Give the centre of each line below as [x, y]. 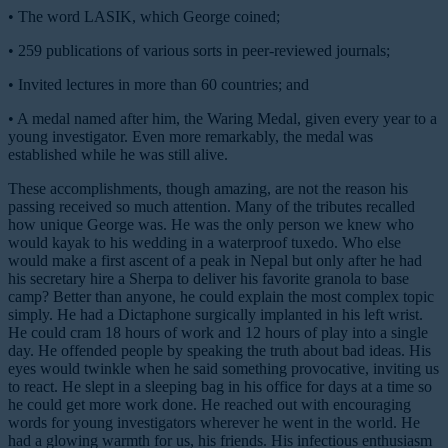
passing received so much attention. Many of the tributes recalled [211, 207]
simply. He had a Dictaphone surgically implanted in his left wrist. [215, 315]
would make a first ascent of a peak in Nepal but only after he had [215, 261]
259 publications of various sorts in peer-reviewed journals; [204, 51]
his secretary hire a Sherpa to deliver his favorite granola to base [208, 279]
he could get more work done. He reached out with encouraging [209, 405]
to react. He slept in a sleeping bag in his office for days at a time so [220, 387]
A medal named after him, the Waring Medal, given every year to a [227, 119]
